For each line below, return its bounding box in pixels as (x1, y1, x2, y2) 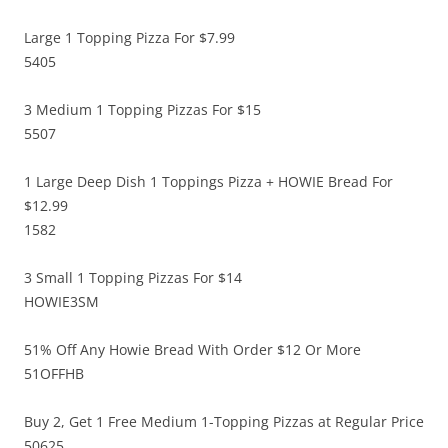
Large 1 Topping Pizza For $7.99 (24, 28, 235, 48)
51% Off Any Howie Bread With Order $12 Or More (24, 340, 361, 360)
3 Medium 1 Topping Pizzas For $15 (24, 100, 261, 120)
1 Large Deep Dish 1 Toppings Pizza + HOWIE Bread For (24, 172, 393, 192)
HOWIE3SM (24, 292, 99, 312)
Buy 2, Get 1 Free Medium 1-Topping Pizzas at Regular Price (24, 412, 424, 432)
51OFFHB (24, 364, 84, 384)
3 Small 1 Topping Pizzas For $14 (24, 268, 242, 288)
